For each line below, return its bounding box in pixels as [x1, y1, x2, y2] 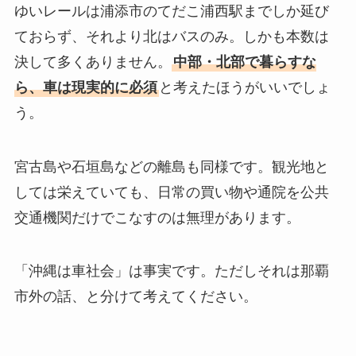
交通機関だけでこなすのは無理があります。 [14, 209, 300, 226]
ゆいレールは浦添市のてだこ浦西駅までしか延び [14, 2, 329, 19]
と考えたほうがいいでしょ [158, 79, 331, 95]
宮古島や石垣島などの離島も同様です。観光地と [14, 158, 329, 175]
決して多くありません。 [14, 53, 172, 70]
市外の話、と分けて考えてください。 [14, 288, 257, 305]
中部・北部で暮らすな [172, 53, 316, 70]
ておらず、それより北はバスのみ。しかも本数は [14, 28, 329, 44]
